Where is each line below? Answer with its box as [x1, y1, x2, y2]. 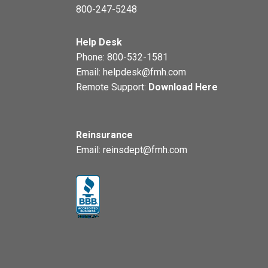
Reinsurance [76, 129, 133, 141]
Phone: [76, 51, 107, 63]
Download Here [148, 81, 218, 93]
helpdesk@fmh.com [103, 66, 186, 78]
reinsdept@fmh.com [103, 144, 187, 156]
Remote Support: [76, 81, 148, 93]
